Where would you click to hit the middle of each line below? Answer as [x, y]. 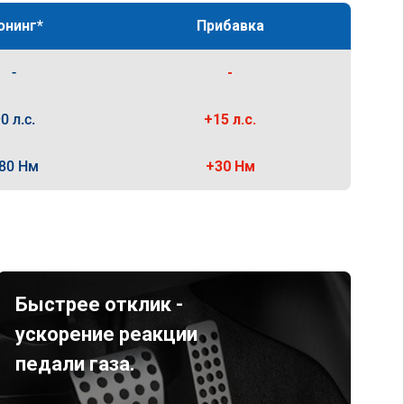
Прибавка [230, 26]
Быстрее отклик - [99, 304]
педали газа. [75, 364]
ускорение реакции [106, 334]
